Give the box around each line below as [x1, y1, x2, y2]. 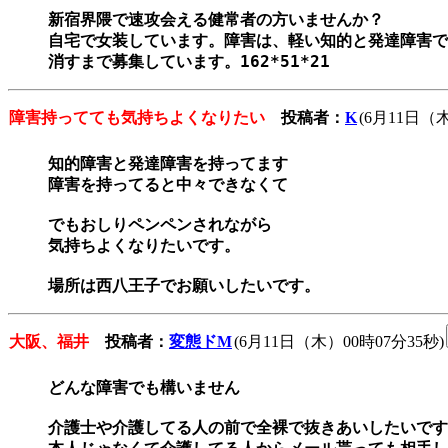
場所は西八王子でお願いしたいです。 [48, 276, 320, 296]
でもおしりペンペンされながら [48, 215, 272, 235]
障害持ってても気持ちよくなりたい [9, 109, 265, 127]
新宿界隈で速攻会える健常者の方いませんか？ [48, 10, 384, 30]
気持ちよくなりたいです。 [48, 236, 240, 256]
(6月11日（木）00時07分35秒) [234, 333, 444, 351]
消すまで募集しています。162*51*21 [48, 52, 330, 72]
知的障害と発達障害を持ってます [48, 154, 288, 174]
